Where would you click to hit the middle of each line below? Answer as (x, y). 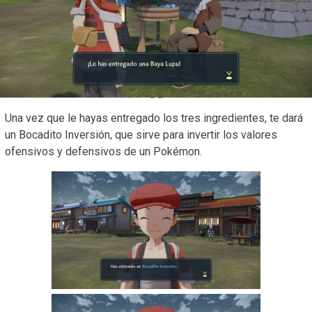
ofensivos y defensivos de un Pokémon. (103, 152)
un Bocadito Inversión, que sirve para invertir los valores (141, 135)
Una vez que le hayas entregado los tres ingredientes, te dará (154, 118)
